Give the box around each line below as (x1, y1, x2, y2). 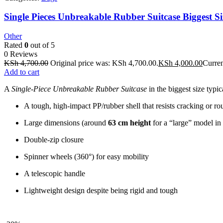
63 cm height (108, 118, 151, 127)
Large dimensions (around (24, 118, 108, 127)
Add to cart (4, 68, 39, 77)
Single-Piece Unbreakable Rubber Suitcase (11, 85, 147, 94)
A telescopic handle (24, 169, 85, 178)
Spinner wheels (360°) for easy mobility (24, 152, 149, 161)
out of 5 (28, 41, 55, 50)
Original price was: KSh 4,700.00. (50, 59, 158, 68)
